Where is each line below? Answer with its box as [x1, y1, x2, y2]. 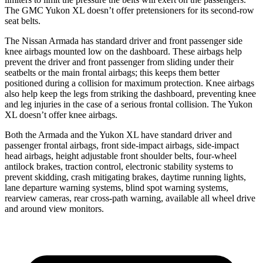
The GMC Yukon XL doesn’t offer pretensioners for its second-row [5, 5, 254, 15]
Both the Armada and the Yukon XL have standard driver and [5, 129, 232, 140]
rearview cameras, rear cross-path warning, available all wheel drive [5, 193, 255, 203]
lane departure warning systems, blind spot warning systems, [5, 182, 228, 193]
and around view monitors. [5, 203, 104, 214]
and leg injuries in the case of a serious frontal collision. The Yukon [5, 99, 252, 109]
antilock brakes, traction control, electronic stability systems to [5, 161, 233, 171]
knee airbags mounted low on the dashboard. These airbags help [5, 46, 242, 56]
